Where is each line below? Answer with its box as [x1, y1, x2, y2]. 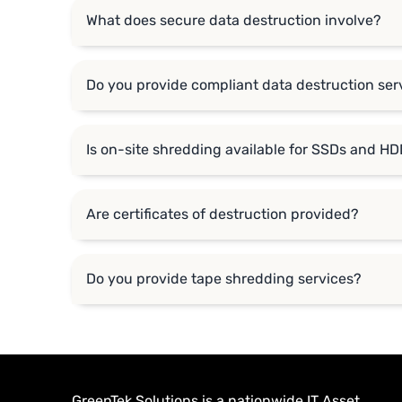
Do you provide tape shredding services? [86, 270, 362, 288]
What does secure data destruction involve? [86, 12, 381, 30]
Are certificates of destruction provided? [86, 205, 359, 223]
